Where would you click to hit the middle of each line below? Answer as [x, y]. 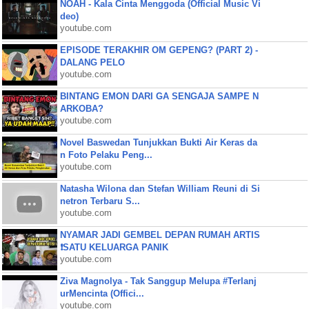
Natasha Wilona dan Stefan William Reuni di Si [160, 189]
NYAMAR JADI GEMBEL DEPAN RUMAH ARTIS [160, 235]
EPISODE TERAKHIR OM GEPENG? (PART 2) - [159, 50]
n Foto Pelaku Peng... [106, 155]
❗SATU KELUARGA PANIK [114, 247]
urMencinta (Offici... [102, 293]
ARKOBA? [81, 109]
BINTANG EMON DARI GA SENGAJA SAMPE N [159, 96]
